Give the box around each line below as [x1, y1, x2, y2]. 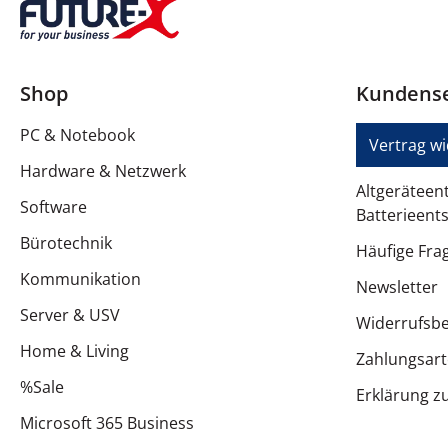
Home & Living [20, 340, 129, 363]
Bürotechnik [20, 232, 112, 255]
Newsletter [356, 276, 438, 299]
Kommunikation [20, 268, 141, 291]
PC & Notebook [20, 124, 135, 147]
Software [20, 196, 87, 219]
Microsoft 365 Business [20, 412, 194, 435]
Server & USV [20, 304, 120, 327]
